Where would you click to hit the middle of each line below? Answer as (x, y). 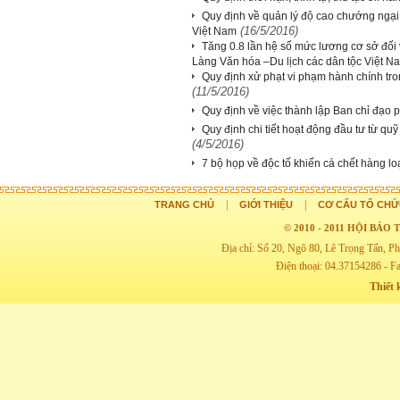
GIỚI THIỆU (266, 204)
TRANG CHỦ (184, 204)
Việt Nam (214, 31)
